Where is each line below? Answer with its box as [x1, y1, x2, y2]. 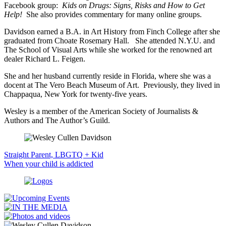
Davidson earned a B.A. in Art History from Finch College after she [4, 27, 220, 36]
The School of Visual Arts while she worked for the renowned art [4, 45, 212, 54]
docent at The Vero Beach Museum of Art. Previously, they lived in [4, 80, 220, 89]
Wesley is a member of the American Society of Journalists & [4, 106, 198, 116]
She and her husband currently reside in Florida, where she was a [4, 71, 211, 80]
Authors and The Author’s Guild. [4, 116, 110, 125]
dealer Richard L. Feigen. [4, 54, 85, 63]
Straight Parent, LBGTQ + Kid [4, 150, 103, 159]
